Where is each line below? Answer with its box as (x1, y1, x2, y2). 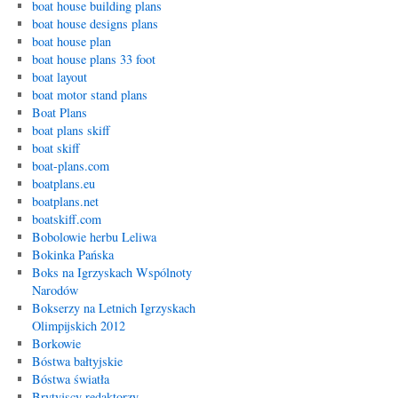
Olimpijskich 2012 (31, 317, 125, 334)
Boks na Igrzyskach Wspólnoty (31, 264, 192, 281)
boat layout (31, 68, 87, 85)
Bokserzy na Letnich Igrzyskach (31, 299, 195, 316)
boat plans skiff (31, 122, 110, 139)
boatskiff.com (31, 211, 101, 227)
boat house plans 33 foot (31, 51, 155, 68)
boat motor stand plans (31, 86, 147, 103)
